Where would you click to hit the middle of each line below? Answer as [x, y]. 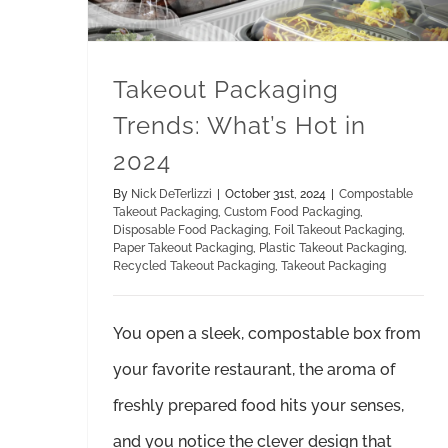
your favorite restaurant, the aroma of [254, 369]
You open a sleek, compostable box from [267, 333]
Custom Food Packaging [292, 211]
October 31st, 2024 [275, 193]
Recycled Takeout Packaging [194, 265]
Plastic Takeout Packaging [331, 247]
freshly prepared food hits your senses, [258, 405]
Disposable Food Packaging [190, 229]
